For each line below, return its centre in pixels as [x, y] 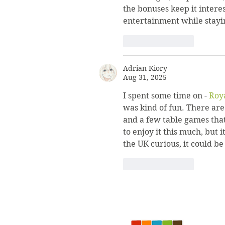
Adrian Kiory [145, 68]
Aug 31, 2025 [145, 77]
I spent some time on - [166, 95]
